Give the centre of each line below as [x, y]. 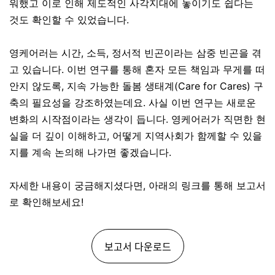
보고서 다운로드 [137, 246]
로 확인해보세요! [46, 202]
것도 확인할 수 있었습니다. [69, 20]
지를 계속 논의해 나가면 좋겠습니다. [90, 152]
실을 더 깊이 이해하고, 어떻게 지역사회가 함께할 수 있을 [136, 136]
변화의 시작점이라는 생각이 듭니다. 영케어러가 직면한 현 [137, 119]
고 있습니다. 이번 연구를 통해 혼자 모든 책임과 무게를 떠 [137, 69]
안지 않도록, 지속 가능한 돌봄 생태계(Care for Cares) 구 [136, 86]
